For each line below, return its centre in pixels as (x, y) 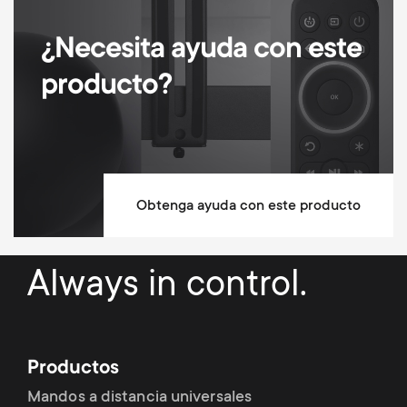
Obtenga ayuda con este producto (249, 206)
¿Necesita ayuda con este (201, 50)
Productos (73, 369)
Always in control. (167, 286)
